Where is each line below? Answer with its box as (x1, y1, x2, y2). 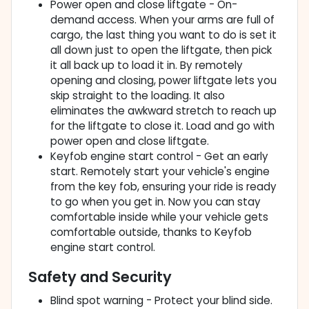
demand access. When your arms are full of (50, 12, 275, 28)
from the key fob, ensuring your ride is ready (50, 179, 277, 195)
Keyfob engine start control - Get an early (50, 149, 268, 164)
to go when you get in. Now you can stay (50, 195, 261, 210)
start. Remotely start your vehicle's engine (50, 164, 270, 179)
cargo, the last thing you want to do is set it (50, 28, 277, 43)
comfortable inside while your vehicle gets (50, 210, 268, 225)
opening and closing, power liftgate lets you (50, 73, 277, 88)
